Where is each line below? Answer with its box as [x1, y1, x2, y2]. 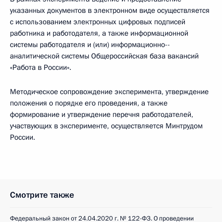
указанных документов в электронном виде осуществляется [10, 5, 210, 15]
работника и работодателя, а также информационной [10, 28, 188, 38]
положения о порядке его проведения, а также [10, 98, 167, 108]
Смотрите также [10, 189, 74, 201]
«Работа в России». [10, 62, 71, 72]
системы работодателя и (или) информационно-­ [10, 40, 170, 50]
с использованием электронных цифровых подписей [10, 17, 185, 27]
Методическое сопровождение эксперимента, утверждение [10, 87, 209, 97]
